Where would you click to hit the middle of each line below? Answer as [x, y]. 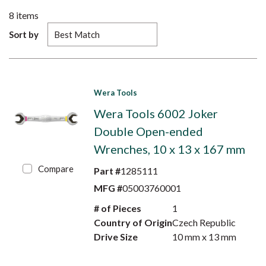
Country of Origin [133, 222]
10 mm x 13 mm [205, 237]
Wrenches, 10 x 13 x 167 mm [169, 149]
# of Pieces [117, 208]
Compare [56, 169]
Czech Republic [204, 222]
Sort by [24, 34]
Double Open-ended [148, 131]
